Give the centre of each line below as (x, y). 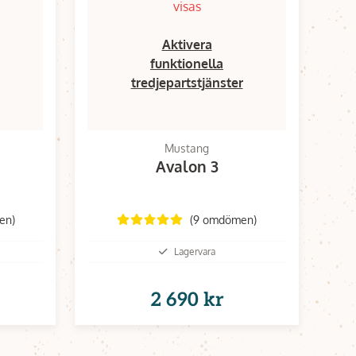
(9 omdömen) (223, 219)
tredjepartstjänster (187, 83)
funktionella (187, 64)
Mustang (187, 148)
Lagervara (194, 251)
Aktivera (187, 44)
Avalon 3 (187, 166)
